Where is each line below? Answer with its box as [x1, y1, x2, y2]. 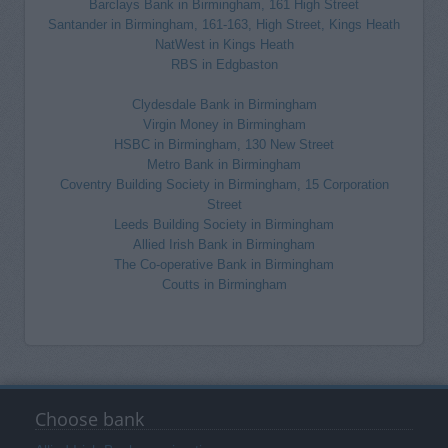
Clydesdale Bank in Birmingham [131, 97, 317, 112]
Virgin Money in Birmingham [142, 117, 306, 132]
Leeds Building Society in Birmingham [114, 217, 334, 232]
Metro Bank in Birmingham [147, 157, 301, 172]
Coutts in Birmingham [161, 277, 287, 292]
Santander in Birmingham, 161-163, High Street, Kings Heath [48, 17, 400, 32]
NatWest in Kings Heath [154, 37, 294, 52]
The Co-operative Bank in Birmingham [114, 257, 334, 272]
